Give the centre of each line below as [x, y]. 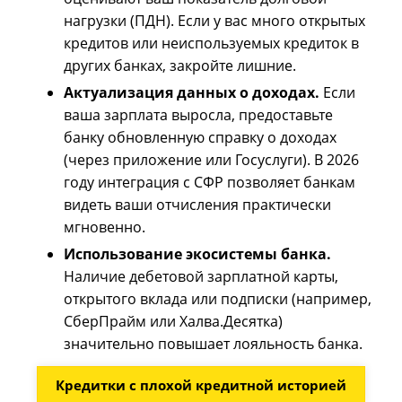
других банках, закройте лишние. [180, 65]
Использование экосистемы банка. [198, 253]
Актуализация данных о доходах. [192, 92]
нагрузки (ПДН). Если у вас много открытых [215, 20]
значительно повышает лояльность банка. [214, 343]
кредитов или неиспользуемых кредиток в [212, 43]
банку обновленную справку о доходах [201, 137]
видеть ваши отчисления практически [198, 204]
